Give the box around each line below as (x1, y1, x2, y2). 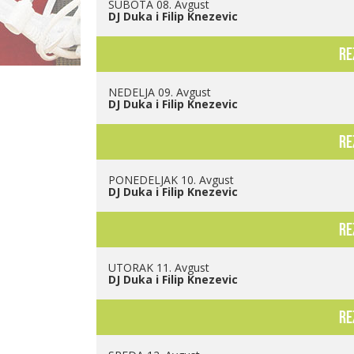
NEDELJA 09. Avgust (108, 85, 211, 100)
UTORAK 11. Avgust (108, 260, 209, 276)
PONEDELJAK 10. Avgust (108, 172, 234, 188)
